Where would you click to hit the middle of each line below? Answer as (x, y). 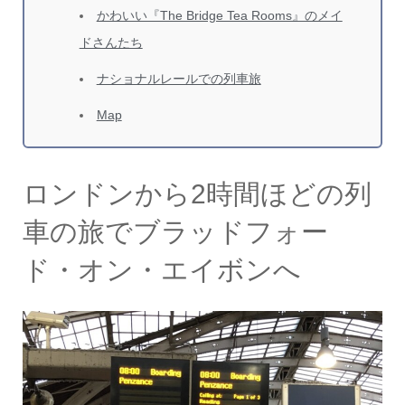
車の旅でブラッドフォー (175, 232)
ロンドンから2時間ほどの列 (197, 194)
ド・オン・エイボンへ (161, 270)
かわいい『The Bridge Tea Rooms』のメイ (219, 15)
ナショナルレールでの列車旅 (179, 79)
